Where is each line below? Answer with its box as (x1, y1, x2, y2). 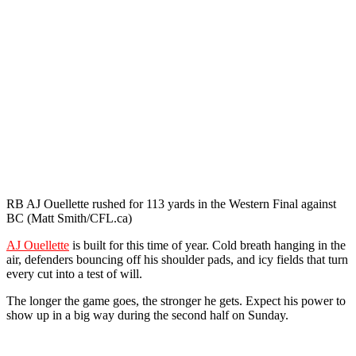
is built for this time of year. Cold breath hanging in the (69, 238, 346, 252)
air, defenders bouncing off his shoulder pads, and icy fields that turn (6, 252, 348, 266)
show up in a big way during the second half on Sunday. (6, 308, 288, 322)
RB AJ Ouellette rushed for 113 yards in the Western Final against (6, 196, 336, 211)
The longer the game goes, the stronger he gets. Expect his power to (6, 293, 346, 308)
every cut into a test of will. (6, 266, 142, 281)
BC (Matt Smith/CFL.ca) (6, 211, 132, 225)
